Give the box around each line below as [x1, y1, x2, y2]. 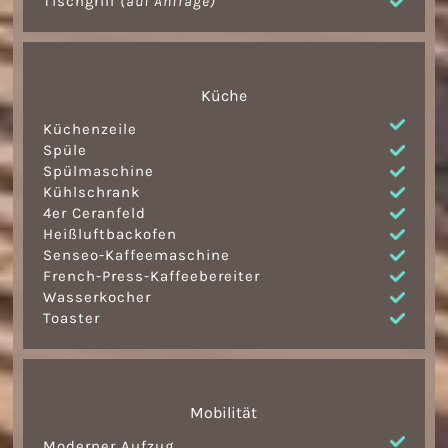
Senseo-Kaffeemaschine [43, 246, 231, 265]
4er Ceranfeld [43, 204, 147, 223]
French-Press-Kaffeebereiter [43, 267, 261, 286]
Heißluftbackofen [43, 225, 178, 244]
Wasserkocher [43, 288, 152, 307]
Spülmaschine [43, 162, 155, 181]
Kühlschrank [43, 183, 141, 202]
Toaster [43, 309, 101, 328]
